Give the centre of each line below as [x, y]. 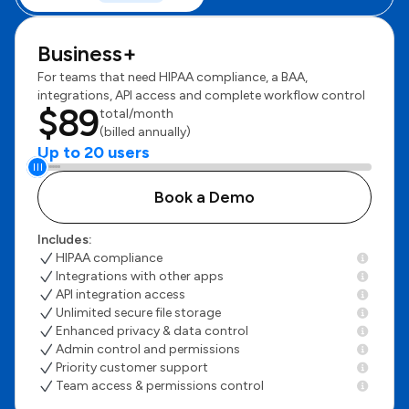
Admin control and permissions [148, 349]
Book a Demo [204, 197]
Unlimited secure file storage [138, 312]
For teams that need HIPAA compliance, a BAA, [173, 77]
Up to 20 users [94, 152]
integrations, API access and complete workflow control [201, 95]
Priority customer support [132, 367]
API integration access [121, 294]
